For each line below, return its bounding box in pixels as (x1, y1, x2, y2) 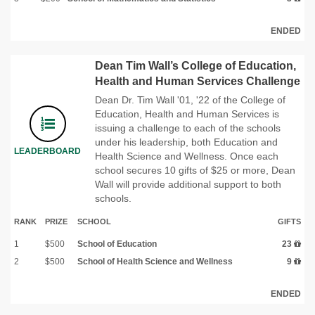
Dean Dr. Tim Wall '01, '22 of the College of (95, 94, 285, 105)
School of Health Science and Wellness (77, 256, 233, 266)
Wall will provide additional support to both (95, 178, 281, 190)
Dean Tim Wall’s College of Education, (95, 59, 296, 72)
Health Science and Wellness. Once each (95, 150, 278, 162)
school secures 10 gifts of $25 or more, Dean (95, 164, 295, 176)
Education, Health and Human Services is (95, 108, 279, 120)
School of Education (77, 238, 157, 249)
